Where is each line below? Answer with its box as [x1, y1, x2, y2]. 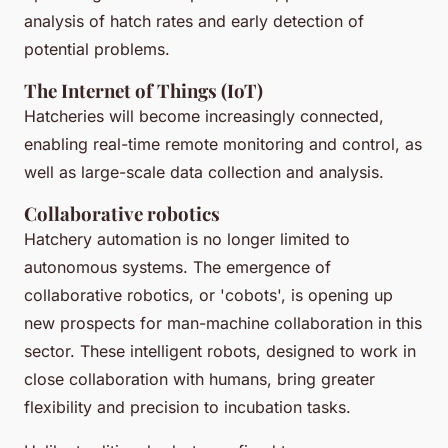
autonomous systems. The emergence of [24, 256, 331, 277]
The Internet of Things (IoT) [24, 77, 263, 103]
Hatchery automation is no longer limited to [24, 228, 350, 249]
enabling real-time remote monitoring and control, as [24, 133, 422, 154]
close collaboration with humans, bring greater [24, 368, 375, 389]
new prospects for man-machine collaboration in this [24, 312, 422, 333]
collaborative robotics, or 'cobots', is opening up [24, 284, 393, 305]
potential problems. [24, 38, 170, 59]
